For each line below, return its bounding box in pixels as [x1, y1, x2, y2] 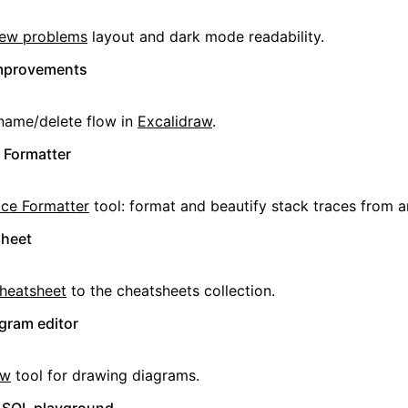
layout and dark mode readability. [87, 27, 324, 46]
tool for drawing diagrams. [11, 366, 199, 384]
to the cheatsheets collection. [66, 281, 275, 300]
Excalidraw [138, 112, 212, 130]
